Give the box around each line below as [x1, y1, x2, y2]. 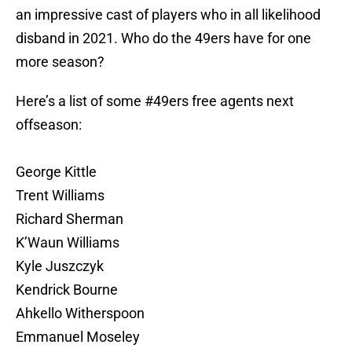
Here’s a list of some [16, 93, 145, 110]
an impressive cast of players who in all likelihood [16, 6, 321, 24]
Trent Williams [16, 187, 104, 204]
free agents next [189, 93, 294, 110]
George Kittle [16, 163, 97, 181]
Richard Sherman [16, 211, 123, 228]
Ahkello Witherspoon [16, 305, 145, 322]
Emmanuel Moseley [16, 328, 140, 346]
